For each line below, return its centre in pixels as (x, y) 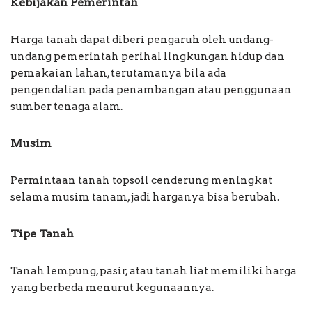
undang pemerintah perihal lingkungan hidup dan (148, 57)
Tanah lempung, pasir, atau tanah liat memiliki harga (154, 271)
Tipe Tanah (42, 234)
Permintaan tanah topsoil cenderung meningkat (141, 181)
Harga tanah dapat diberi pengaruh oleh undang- (142, 40)
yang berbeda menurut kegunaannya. (112, 288)
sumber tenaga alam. (67, 107)
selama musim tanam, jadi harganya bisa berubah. (145, 197)
